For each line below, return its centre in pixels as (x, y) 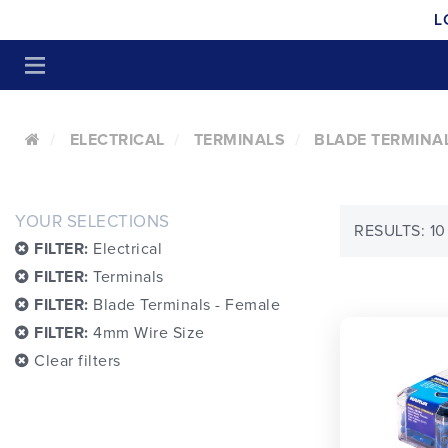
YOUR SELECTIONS (92, 222)
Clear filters (75, 361)
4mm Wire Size (146, 333)
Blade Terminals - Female (184, 305)
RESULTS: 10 (400, 230)
